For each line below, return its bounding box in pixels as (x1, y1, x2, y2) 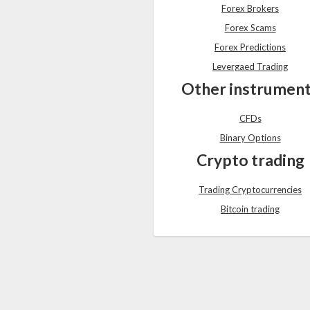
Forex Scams (224, 22, 276, 34)
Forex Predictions (215, 42, 286, 53)
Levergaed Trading (212, 61, 288, 73)
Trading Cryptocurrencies (199, 184, 302, 196)
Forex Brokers (221, 3, 279, 15)
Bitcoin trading (221, 203, 280, 215)
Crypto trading (196, 150, 304, 170)
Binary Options (219, 132, 281, 144)
